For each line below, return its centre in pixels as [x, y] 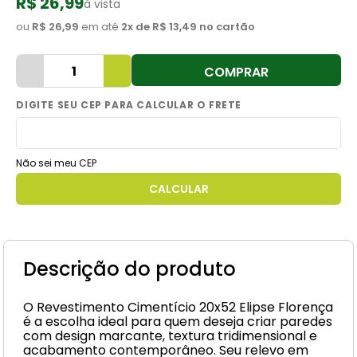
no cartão [226, 27]
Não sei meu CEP [57, 163]
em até [99, 27]
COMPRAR [236, 72]
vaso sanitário [89, 72]
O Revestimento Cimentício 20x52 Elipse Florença [178, 307]
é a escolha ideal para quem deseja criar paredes [178, 322]
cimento [74, 16]
